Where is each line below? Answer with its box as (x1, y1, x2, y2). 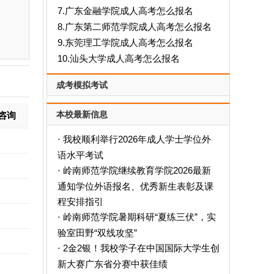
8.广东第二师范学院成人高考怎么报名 (57, 21, 212, 32)
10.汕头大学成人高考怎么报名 (57, 53, 180, 64)
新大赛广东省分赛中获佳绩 (57, 259, 168, 268)
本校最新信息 (56, 109, 108, 119)
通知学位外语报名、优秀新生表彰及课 (57, 181, 213, 191)
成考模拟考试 (56, 80, 108, 90)
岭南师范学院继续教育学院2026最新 (62, 165, 211, 176)
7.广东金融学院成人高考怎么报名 (57, 6, 193, 16)
